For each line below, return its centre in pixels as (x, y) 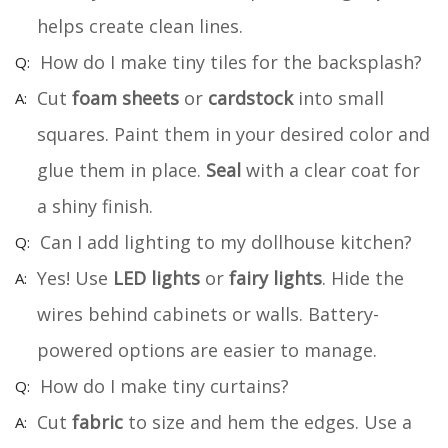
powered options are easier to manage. (207, 349)
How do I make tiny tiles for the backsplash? (231, 61)
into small (338, 97)
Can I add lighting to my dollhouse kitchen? (226, 241)
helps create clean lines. (140, 25)
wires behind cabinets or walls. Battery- (208, 313)
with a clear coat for (330, 169)
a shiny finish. (95, 205)
